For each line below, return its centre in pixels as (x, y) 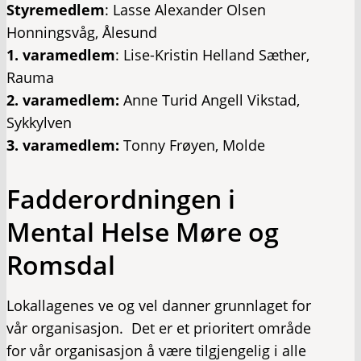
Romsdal (61, 265)
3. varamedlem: (63, 145)
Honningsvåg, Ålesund (82, 33)
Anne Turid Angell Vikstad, (210, 100)
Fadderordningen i (121, 199)
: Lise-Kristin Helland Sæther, (212, 55)
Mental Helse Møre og (143, 232)
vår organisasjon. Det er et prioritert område (159, 328)
